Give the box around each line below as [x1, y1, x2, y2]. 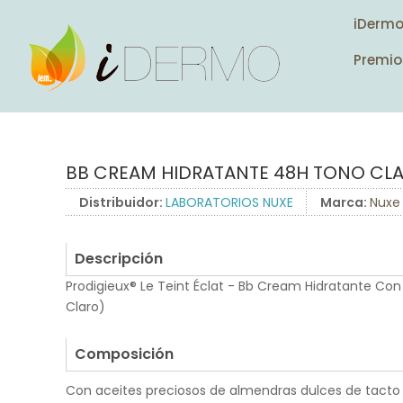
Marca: [320, 193, 370, 211]
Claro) [66, 298, 105, 316]
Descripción [75, 248, 163, 269]
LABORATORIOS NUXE [166, 193, 293, 211]
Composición [75, 344, 174, 364]
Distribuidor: [79, 193, 166, 211]
